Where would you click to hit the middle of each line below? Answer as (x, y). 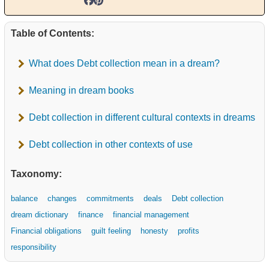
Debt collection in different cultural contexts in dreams (142, 117)
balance (24, 198)
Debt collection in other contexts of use (111, 144)
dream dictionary (40, 214)
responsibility (34, 247)
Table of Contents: (53, 33)
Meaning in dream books (81, 90)
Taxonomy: (36, 174)
